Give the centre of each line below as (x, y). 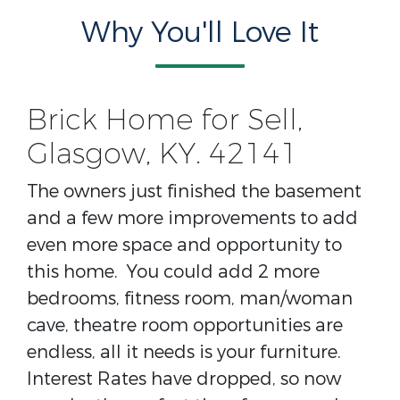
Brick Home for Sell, (165, 121)
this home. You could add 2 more (173, 272)
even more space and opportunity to (184, 245)
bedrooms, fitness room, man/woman (190, 299)
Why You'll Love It (200, 33)
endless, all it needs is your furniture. (186, 352)
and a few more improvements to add (192, 218)
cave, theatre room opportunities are (185, 325)
